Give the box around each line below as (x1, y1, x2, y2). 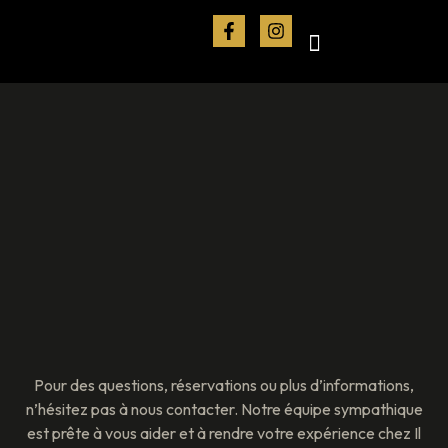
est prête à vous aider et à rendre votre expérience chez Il (27, 423, 421, 443)
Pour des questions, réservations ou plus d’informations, (34, 375, 414, 395)
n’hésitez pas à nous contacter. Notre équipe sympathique (25, 399, 423, 419)
